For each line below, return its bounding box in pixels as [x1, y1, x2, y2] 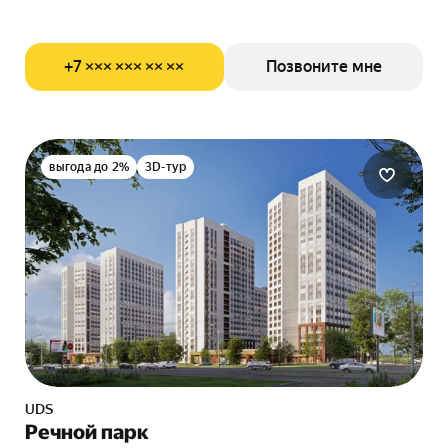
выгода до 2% [48, 159, 130, 174]
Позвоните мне [265, 56, 382, 76]
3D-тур [145, 159, 187, 174]
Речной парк [24, 419, 149, 444]
